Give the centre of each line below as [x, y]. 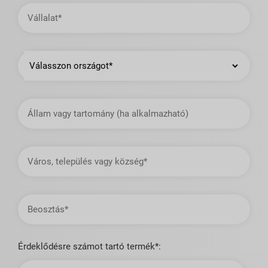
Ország [37, 55]
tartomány [38, 121]
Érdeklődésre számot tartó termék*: [89, 247]
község [32, 177]
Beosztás [36, 198]
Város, [30, 150]
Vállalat [33, 7]
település [36, 159]
